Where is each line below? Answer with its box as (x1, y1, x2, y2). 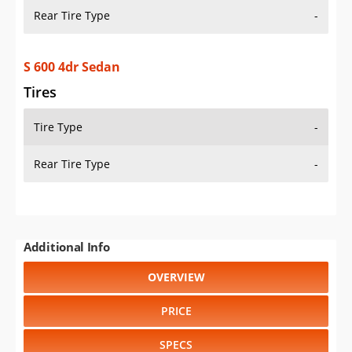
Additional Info (24, 239, 110, 255)
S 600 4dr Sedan (24, 58, 120, 76)
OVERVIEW (147, 269, 205, 285)
